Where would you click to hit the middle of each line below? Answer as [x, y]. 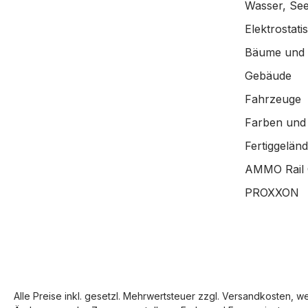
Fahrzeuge [273, 99]
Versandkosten [256, 296]
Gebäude [268, 76]
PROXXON [272, 192]
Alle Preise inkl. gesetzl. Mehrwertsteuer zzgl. [118, 296]
